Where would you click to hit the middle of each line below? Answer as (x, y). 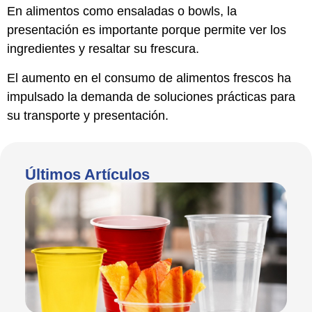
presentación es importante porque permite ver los (147, 30)
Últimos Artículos (87, 174)
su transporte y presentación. (88, 115)
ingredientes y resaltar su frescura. (103, 49)
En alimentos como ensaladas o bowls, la (122, 11)
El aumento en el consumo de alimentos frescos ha (149, 78)
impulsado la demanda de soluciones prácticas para (151, 96)
